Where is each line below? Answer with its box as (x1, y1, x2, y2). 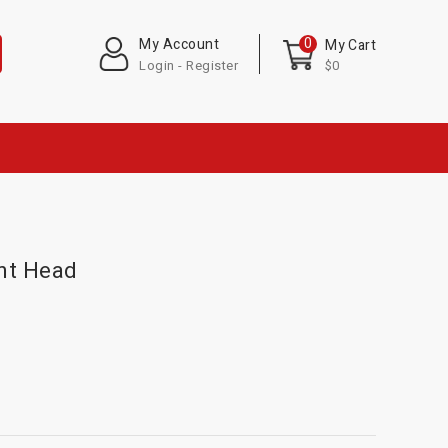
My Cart (325, 35, 376, 56)
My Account (139, 34, 220, 55)
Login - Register (139, 56, 239, 75)
